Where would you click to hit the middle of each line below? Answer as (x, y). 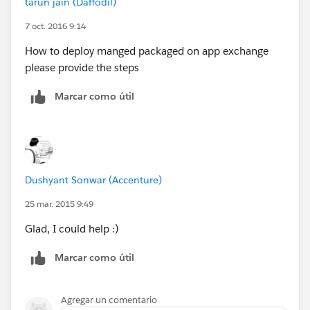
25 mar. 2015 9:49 (59, 203)
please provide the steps (82, 67)
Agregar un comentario (109, 300)
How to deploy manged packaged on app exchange (147, 51)
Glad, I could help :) (72, 228)
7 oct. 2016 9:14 (55, 26)
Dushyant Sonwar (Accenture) (93, 180)
